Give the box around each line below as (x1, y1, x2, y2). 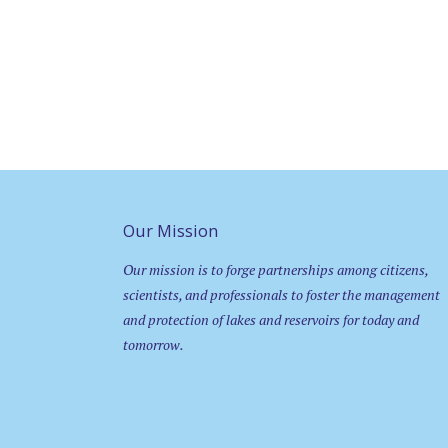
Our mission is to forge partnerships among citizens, (123, 260, 428, 280)
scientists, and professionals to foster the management (123, 285, 440, 305)
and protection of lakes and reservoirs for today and (123, 310, 419, 330)
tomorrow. (123, 335, 184, 355)
